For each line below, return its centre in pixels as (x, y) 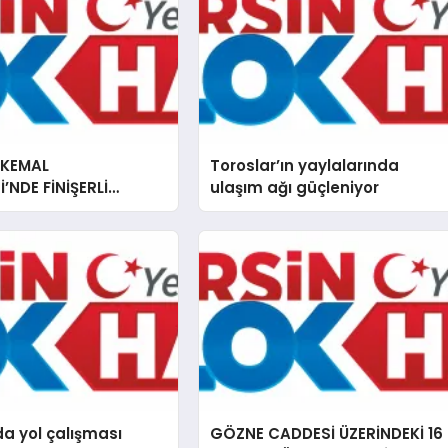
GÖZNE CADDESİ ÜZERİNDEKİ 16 (327, 433)
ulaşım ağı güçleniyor (295, 188)
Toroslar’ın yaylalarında (305, 166)
